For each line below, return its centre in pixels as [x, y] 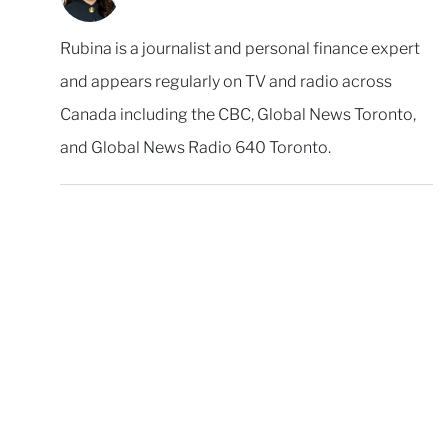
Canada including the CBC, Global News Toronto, [238, 114]
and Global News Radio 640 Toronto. [195, 147]
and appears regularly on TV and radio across [226, 81]
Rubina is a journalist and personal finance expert [240, 48]
